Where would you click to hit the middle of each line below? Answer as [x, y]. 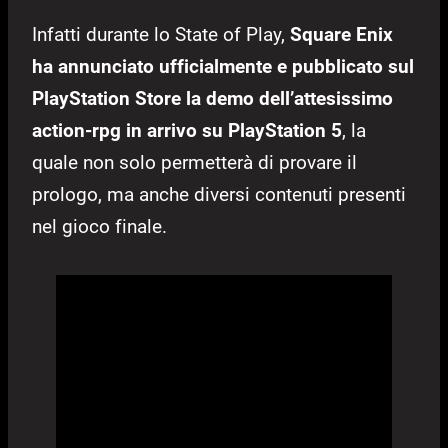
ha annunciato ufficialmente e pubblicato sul [223, 67]
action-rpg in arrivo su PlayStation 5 [187, 131]
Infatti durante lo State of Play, [161, 35]
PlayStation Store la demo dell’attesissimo [212, 99]
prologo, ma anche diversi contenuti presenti [219, 195]
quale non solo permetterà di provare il [194, 163]
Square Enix [341, 35]
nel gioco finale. [99, 227]
